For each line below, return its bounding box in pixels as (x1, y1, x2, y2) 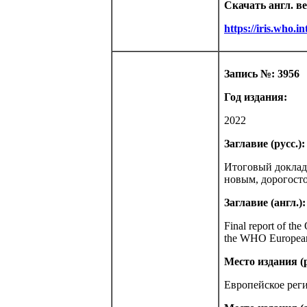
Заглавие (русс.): (224, 138, 305, 149)
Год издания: (224, 91, 287, 103)
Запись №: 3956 (224, 68, 299, 79)
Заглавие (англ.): (224, 197, 306, 208)
